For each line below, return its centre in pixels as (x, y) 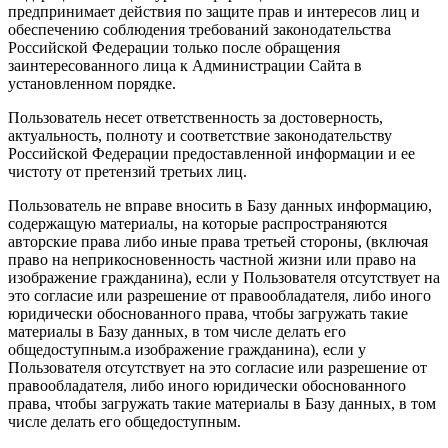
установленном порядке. (92, 84)
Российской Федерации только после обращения (174, 48)
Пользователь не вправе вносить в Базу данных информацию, (220, 206)
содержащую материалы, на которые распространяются (197, 224)
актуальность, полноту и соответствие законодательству (200, 136)
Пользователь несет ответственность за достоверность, (195, 118)
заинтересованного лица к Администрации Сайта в (185, 66)
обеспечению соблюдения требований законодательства (199, 30)
